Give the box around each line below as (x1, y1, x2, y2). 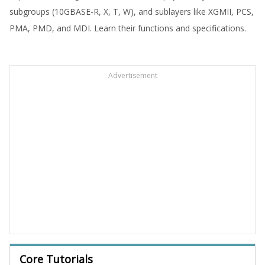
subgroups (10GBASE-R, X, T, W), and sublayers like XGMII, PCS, (9, 5, 254, 17)
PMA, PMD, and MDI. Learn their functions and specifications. (9, 22, 246, 34)
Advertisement (108, 70, 157, 80)
